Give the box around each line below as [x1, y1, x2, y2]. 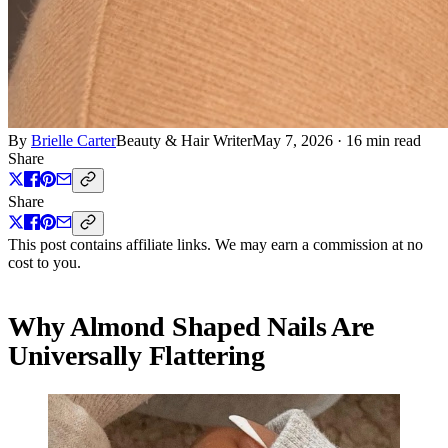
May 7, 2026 [252, 131, 333, 149]
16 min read [346, 131, 421, 149]
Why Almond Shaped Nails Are [8, 310, 374, 342]
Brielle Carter [31, 131, 116, 149]
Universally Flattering [8, 339, 265, 371]
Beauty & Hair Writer [116, 131, 252, 149]
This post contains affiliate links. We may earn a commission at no [8, 235, 423, 253]
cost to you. [8, 253, 81, 271]
